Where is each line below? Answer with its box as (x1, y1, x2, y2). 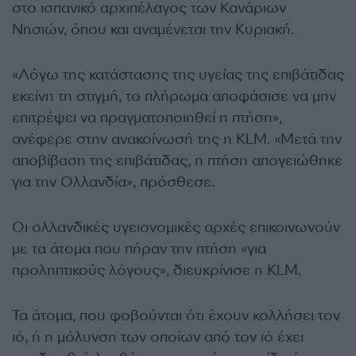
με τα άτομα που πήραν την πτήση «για (12, 239, 266, 258)
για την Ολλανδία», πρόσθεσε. (12, 172, 215, 192)
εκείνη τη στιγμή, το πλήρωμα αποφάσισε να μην (12, 87, 336, 106)
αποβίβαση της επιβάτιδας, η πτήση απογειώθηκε (12, 151, 342, 170)
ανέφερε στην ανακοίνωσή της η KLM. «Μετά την (12, 130, 342, 149)
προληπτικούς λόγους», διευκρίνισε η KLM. (12, 261, 301, 280)
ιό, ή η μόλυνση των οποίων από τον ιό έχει (12, 327, 304, 346)
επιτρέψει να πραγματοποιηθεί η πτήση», (12, 108, 282, 127)
